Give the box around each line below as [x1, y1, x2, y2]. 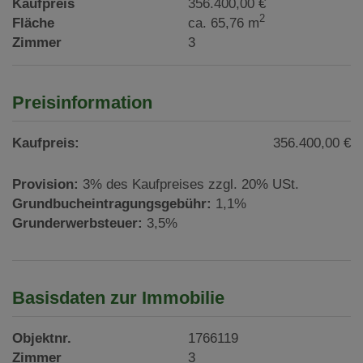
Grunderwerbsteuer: [12, 215, 143, 231]
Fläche [12, 15, 54, 31]
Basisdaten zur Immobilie [12, 287, 224, 308]
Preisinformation [12, 92, 152, 113]
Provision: [12, 176, 79, 192]
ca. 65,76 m [188, 15, 260, 31]
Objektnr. [12, 330, 71, 346]
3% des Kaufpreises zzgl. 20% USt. [83, 176, 299, 192]
